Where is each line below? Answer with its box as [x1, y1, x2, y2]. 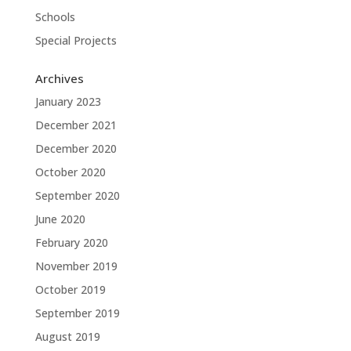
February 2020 [34, 235, 108, 250]
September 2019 [34, 306, 120, 320]
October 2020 [34, 165, 106, 179]
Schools [34, 9, 75, 24]
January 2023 [34, 94, 101, 109]
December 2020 [34, 141, 117, 156]
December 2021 [34, 118, 117, 132]
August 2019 [34, 329, 100, 344]
